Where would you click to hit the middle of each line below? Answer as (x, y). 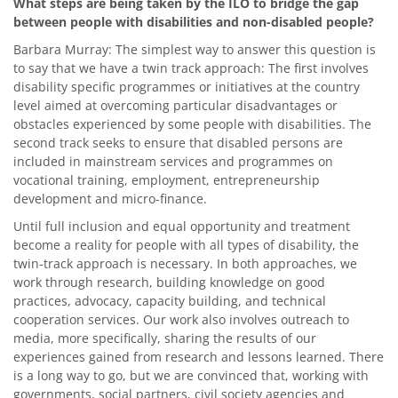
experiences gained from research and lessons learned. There (199, 356)
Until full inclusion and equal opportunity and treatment (182, 226)
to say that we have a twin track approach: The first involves (191, 68)
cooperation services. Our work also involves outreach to (181, 319)
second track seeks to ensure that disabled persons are (178, 142)
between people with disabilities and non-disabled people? (194, 21)
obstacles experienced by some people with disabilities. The (192, 123)
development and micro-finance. (110, 198)
